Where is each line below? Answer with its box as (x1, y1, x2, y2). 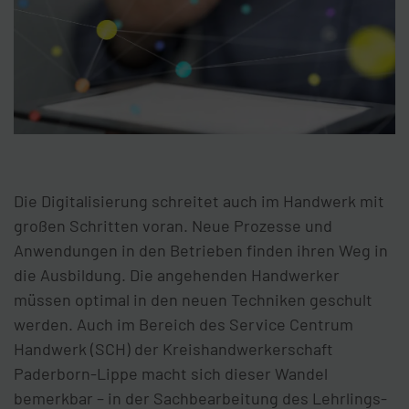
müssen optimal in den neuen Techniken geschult (14, 289, 372, 310)
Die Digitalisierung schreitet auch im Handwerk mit (14, 191, 384, 212)
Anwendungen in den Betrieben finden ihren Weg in (14, 240, 388, 261)
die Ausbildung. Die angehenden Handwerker (14, 265, 340, 286)
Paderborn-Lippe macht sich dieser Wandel (14, 363, 328, 384)
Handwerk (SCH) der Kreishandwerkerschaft (14, 339, 333, 360)
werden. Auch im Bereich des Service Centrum (14, 314, 353, 335)
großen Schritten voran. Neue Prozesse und (14, 215, 332, 236)
